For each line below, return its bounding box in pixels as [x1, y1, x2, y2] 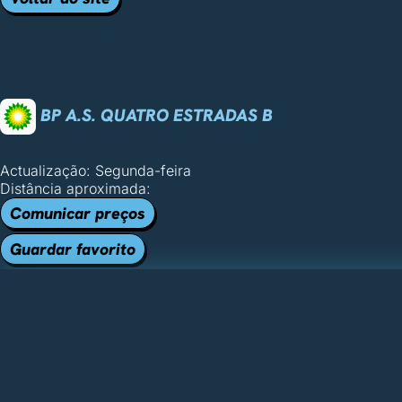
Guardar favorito [10, 239, 135, 259]
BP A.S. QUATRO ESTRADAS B [36, 103, 273, 127]
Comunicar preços [10, 203, 145, 223]
